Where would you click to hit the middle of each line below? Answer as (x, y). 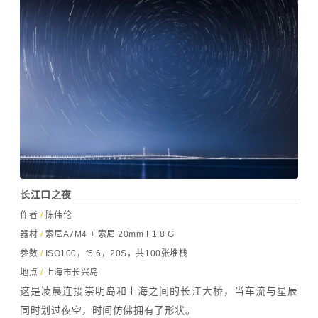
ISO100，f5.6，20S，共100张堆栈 (116, 254)
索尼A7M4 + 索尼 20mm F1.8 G (109, 235)
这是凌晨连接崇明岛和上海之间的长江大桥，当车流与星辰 (159, 291)
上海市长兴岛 (71, 273)
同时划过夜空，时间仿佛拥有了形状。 (108, 311)
